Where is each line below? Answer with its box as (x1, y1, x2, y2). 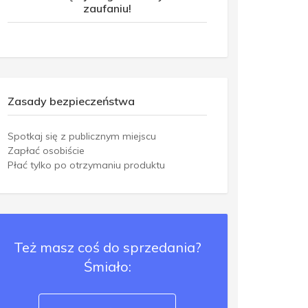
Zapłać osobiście (8, 144, 85, 157)
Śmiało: (83, 257, 131, 275)
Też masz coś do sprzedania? (13, 238, 201, 256)
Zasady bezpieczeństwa (8, 93, 135, 108)
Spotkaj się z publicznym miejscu (8, 129, 156, 142)
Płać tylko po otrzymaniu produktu (8, 158, 165, 171)
